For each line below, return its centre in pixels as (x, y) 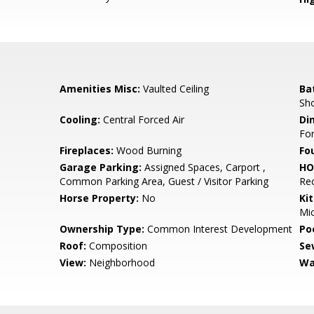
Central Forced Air (143, 120)
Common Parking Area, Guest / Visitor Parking (164, 181)
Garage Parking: (101, 167)
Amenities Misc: (100, 89)
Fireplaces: (87, 150)
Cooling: (80, 120)
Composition (117, 246)
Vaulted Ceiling (175, 89)
